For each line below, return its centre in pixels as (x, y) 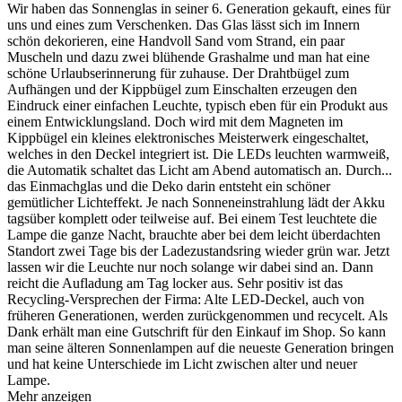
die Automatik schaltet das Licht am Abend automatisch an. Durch (194, 170)
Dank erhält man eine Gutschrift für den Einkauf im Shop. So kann (197, 332)
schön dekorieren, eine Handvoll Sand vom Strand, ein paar (176, 41)
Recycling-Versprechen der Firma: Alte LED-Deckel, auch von (186, 300)
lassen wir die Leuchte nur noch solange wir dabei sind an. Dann (190, 267)
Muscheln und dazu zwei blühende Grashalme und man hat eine (188, 57)
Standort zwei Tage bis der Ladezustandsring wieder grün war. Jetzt (198, 251)
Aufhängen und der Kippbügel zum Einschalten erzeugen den (182, 90)
